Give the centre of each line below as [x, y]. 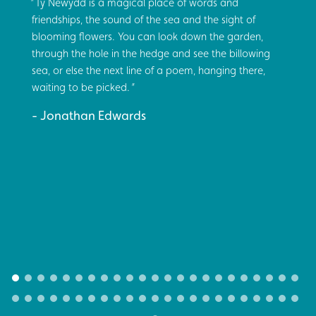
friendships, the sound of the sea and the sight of [144, 19]
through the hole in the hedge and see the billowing [151, 53]
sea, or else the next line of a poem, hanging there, [148, 70]
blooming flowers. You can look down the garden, [147, 36]
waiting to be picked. [81, 87]
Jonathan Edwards [93, 115]
